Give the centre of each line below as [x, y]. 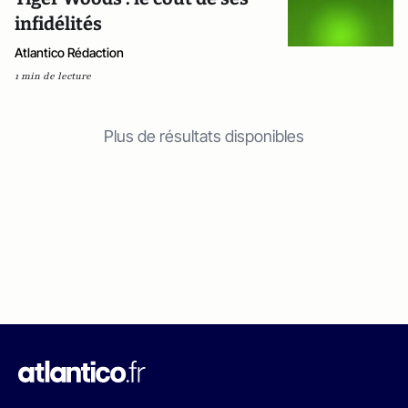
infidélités [58, 24]
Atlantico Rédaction [69, 52]
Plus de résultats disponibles [204, 136]
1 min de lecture [53, 76]
